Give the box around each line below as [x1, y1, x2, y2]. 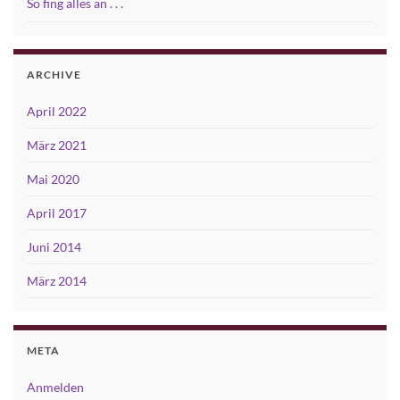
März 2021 [27, 137, 87, 154]
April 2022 [27, 104, 87, 120]
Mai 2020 [27, 171, 79, 187]
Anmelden [27, 379, 84, 396]
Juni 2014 [27, 239, 81, 255]
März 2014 [27, 273, 87, 289]
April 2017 [27, 205, 87, 221]
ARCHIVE [27, 68, 81, 82]
